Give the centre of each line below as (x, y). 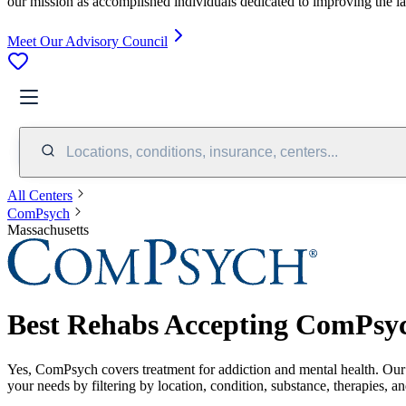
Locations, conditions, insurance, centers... (202, 151)
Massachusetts (48, 229)
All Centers (40, 195)
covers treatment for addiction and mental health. (238, 369)
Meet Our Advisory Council (87, 41)
